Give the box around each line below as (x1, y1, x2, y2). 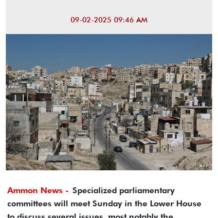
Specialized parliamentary (73, 185, 175, 195)
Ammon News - (7, 185, 69, 195)
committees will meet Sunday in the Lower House (7, 198, 201, 208)
